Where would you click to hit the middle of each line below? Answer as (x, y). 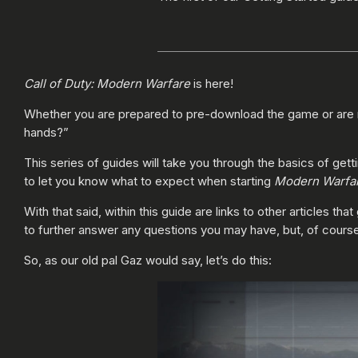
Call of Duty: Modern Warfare (107, 84)
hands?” (46, 133)
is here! (212, 84)
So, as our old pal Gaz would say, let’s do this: (148, 261)
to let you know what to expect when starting (149, 181)
